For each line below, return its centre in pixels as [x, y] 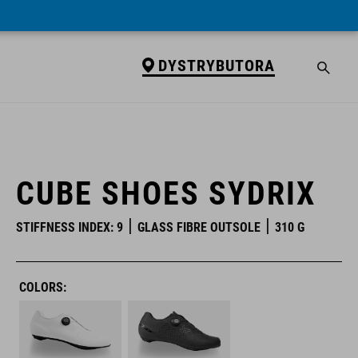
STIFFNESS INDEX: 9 [70, 227]
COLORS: [43, 287]
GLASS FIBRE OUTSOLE [199, 227]
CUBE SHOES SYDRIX [166, 194]
